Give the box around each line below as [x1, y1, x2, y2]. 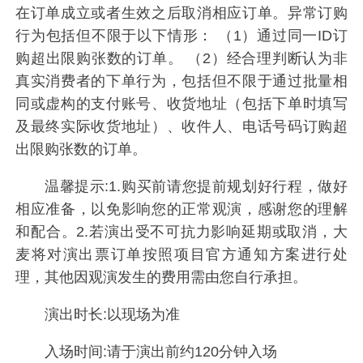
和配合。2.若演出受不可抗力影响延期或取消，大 [15, 224, 348, 241]
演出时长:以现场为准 [44, 306, 180, 323]
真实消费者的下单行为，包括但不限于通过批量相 [15, 73, 348, 90]
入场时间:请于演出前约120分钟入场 [44, 343, 277, 360]
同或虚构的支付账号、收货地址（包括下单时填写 [15, 96, 348, 113]
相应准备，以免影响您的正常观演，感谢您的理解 [15, 201, 348, 218]
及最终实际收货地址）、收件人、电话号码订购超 [15, 118, 348, 135]
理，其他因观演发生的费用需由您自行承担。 [15, 269, 308, 286]
